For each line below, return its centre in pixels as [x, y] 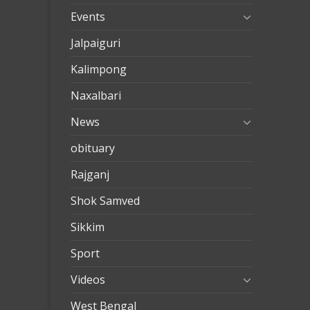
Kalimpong [99, 69]
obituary [93, 148]
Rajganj [90, 174]
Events [88, 16]
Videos [88, 279]
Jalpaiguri [95, 43]
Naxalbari [96, 95]
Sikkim [88, 227]
